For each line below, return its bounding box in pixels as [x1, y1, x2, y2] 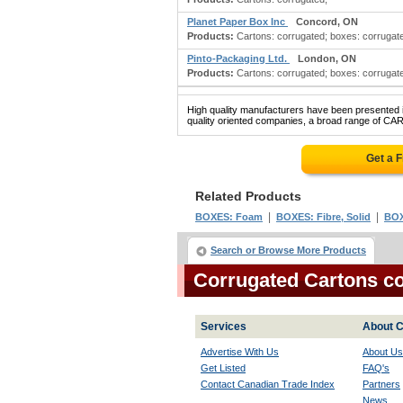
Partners [363, 379, 400, 390]
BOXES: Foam [195, 211, 263, 222]
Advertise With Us [201, 346, 279, 357]
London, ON [298, 53, 356, 64]
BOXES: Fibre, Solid [276, 211, 371, 222]
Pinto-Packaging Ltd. [187, 53, 290, 64]
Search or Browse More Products [210, 245, 366, 255]
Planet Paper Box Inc [187, 16, 288, 27]
